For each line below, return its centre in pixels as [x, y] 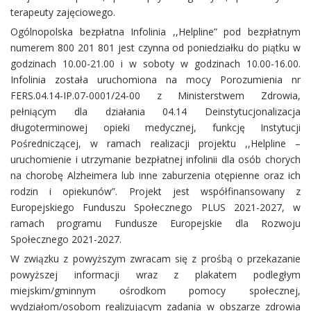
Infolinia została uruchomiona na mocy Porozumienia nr [155, 80]
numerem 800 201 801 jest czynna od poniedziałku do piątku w [155, 48]
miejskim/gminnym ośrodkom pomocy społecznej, [155, 291]
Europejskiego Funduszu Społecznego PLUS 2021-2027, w [155, 208]
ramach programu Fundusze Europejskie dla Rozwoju [155, 224]
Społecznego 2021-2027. [66, 239]
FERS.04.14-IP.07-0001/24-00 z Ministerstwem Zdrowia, [155, 96]
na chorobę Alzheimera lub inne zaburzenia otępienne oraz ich [155, 176]
